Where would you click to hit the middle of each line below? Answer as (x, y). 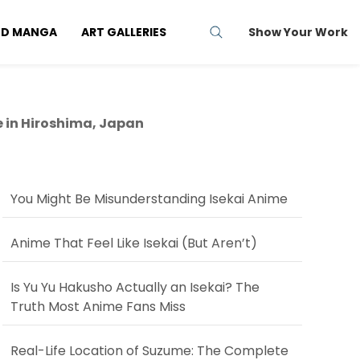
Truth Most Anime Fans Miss (98, 307)
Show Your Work (298, 32)
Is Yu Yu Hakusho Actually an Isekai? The (135, 287)
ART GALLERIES (124, 32)
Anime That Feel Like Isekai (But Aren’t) (133, 243)
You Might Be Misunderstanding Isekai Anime (149, 199)
